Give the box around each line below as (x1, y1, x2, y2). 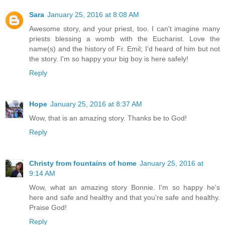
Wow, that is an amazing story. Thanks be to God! (29, 114, 187, 122)
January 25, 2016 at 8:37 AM (50, 99, 142, 108)
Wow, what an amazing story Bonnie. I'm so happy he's (29, 183, 220, 191)
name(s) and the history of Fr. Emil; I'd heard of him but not (29, 44, 220, 53)
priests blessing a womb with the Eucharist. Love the (29, 34, 220, 43)
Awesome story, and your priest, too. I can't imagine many (29, 24, 220, 33)
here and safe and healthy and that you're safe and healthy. (29, 193, 220, 201)
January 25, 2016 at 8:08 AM (47, 10, 139, 19)
